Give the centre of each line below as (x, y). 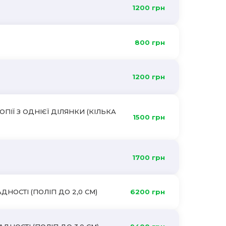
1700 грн (148, 157)
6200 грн (147, 192)
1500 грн (149, 117)
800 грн (150, 42)
